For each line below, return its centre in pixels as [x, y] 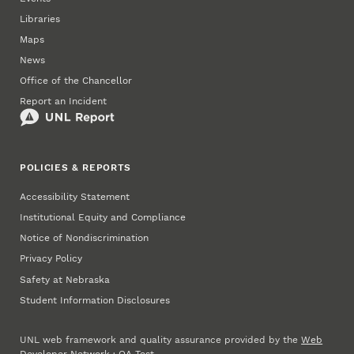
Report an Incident [64, 102]
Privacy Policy [51, 259]
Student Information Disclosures [95, 300]
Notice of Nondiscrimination [85, 238]
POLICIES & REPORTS [76, 168]
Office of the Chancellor [76, 81]
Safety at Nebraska [65, 279]
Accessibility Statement [75, 197]
